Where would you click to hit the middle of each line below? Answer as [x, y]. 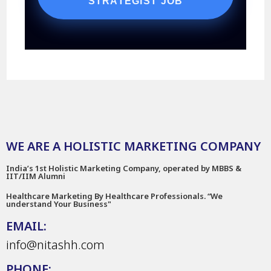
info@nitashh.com [55, 244]
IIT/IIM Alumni [36, 176]
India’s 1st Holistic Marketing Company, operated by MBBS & [124, 168]
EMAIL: [26, 226]
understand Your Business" [59, 204]
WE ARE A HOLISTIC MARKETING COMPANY [133, 146]
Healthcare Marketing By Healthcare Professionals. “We [114, 196]
